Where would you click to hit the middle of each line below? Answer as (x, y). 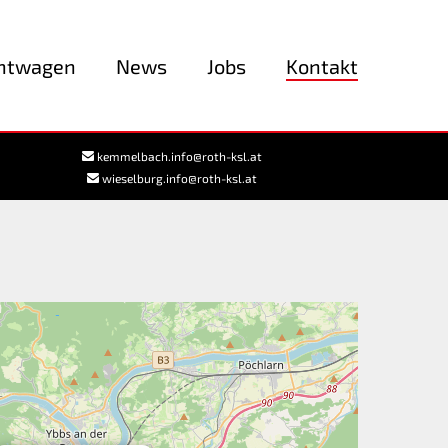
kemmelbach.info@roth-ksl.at (177, 155)
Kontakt (322, 65)
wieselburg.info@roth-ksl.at (177, 177)
